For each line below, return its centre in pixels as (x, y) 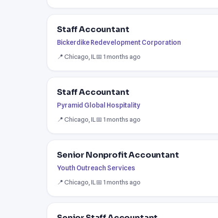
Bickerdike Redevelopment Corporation (119, 42)
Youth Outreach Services (96, 168)
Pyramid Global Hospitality (99, 105)
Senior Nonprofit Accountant (118, 155)
